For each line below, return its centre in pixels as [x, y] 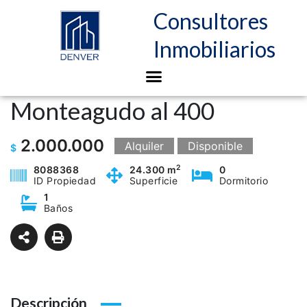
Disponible [215, 146]
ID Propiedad [65, 181]
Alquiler [144, 146]
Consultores [211, 21]
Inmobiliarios [214, 49]
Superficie [154, 181]
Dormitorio [244, 181]
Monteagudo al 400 [112, 111]
